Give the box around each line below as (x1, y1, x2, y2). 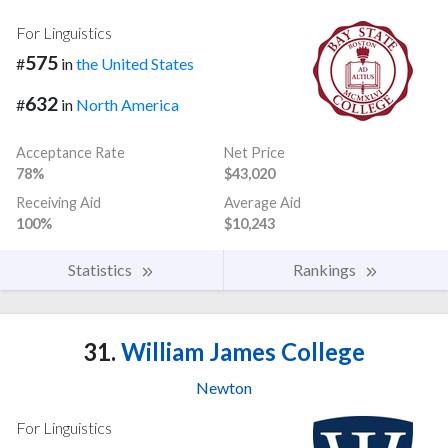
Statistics (68, 259, 135, 279)
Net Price (224, 143, 285, 161)
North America (76, 95, 179, 114)
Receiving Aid (16, 193, 101, 211)
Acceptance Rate (16, 143, 125, 161)
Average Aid (224, 193, 301, 211)
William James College (116, 336, 365, 366)
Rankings (293, 259, 359, 279)
